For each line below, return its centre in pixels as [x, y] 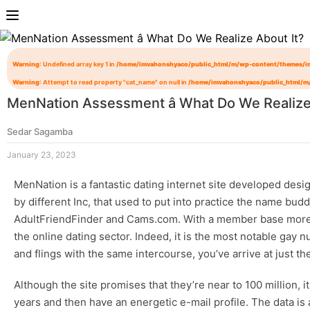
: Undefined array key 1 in [78, 64]
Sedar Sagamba [40, 132]
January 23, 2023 [42, 155]
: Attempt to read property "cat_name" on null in [114, 82]
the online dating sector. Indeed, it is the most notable [147, 237]
